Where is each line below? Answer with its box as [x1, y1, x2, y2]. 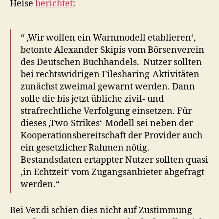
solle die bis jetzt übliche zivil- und [21, 93, 164, 105]
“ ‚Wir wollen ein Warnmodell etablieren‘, [21, 32, 196, 44]
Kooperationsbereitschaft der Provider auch [21, 130, 202, 141]
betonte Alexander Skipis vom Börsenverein [21, 44, 204, 56]
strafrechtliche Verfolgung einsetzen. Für [21, 106, 192, 117]
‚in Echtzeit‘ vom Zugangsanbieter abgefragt [21, 167, 204, 178]
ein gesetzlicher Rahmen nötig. [21, 142, 150, 153]
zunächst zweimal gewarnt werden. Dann [21, 81, 195, 92]
